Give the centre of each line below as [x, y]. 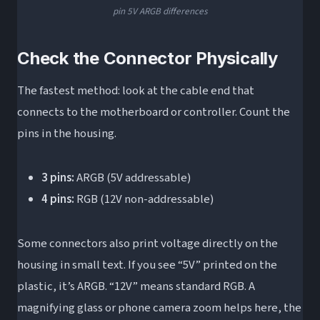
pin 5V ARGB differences [160, 11]
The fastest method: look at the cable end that [136, 90]
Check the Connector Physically [147, 58]
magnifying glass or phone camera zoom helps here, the [159, 307]
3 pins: [57, 177]
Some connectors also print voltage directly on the [147, 243]
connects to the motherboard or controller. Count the [154, 112]
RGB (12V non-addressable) [144, 199]
